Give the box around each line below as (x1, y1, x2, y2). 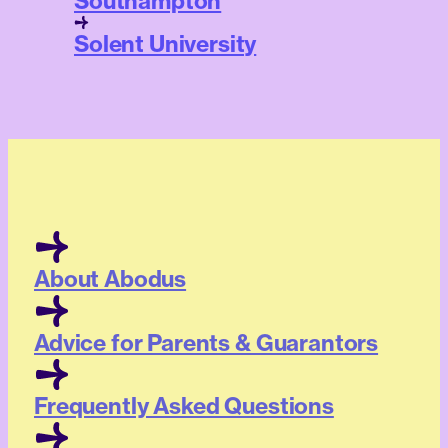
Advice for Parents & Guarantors (34, 328, 379, 357)
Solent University (74, 30, 257, 58)
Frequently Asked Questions (34, 392, 334, 421)
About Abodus (34, 264, 187, 293)
